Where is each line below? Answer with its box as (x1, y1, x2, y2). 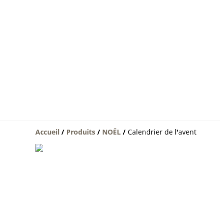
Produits (66, 127, 95, 137)
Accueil (35, 127, 59, 137)
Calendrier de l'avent (128, 127, 196, 137)
